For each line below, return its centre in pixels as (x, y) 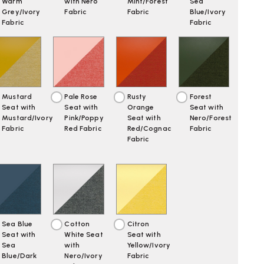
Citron (138, 224)
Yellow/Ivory (149, 245)
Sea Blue (17, 224)
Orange (141, 108)
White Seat (84, 235)
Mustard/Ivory (27, 118)
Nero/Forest (211, 118)
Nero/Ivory (83, 256)
